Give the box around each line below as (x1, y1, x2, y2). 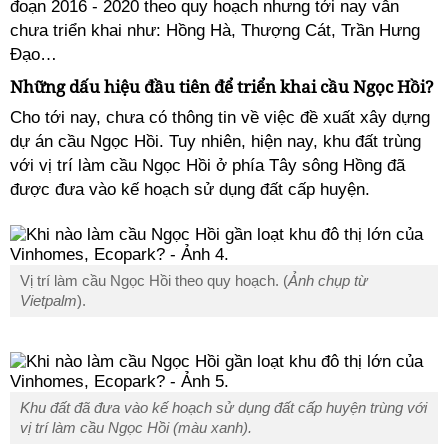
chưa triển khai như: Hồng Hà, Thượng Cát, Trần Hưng (10, 21, 420, 40)
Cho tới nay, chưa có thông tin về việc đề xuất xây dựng (10, 108, 430, 127)
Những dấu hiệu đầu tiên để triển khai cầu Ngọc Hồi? (10, 75, 434, 98)
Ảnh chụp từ (288, 272, 368, 289)
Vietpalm (20, 292, 77, 309)
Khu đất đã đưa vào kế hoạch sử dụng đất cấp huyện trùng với (20, 399, 427, 416)
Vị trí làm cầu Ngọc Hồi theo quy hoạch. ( (20, 272, 288, 289)
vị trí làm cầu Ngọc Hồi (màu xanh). (20, 419, 252, 436)
